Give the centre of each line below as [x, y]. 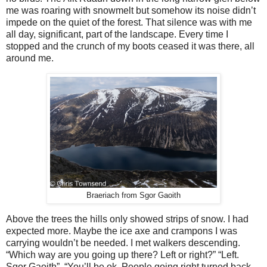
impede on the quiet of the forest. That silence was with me [129, 22]
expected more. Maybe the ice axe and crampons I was [122, 231]
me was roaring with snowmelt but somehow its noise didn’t [131, 10]
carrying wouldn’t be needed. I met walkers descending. [123, 243]
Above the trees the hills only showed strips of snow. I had [127, 219]
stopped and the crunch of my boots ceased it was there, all [130, 46]
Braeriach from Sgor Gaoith [133, 196]
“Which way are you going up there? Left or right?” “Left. [122, 255]
